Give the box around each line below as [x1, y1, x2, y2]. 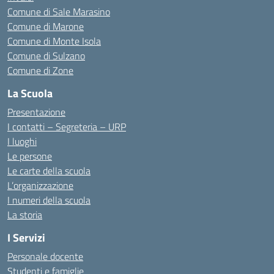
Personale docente [7, 249, 83, 264]
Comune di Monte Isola [7, 34, 101, 48]
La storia [7, 207, 42, 222]
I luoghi [7, 134, 37, 149]
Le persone [7, 149, 52, 163]
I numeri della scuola [7, 193, 91, 207]
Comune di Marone [7, 19, 84, 34]
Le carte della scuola [7, 163, 91, 178]
